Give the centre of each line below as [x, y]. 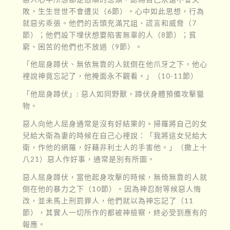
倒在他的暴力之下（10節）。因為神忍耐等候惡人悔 [112, 189]
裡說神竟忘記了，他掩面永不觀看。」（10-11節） [110, 76]
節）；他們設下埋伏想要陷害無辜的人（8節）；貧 [109, 34]
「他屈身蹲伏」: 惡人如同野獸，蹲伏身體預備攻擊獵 [113, 94]
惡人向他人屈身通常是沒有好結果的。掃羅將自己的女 [115, 124]
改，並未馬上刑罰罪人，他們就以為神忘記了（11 [108, 201]
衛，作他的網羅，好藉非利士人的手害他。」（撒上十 [115, 147]
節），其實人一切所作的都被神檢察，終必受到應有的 [115, 213]
